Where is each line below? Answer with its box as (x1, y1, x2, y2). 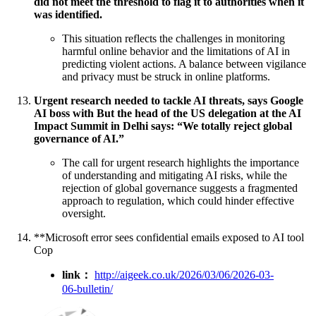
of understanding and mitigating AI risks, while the (62, 169, 287, 181)
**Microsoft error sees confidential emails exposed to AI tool (34, 231, 304, 243)
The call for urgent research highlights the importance (62, 156, 299, 169)
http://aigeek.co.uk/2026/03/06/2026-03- (95, 268, 274, 281)
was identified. (34, 8, 102, 20)
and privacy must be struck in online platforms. (62, 70, 270, 83)
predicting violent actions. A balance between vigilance (62, 57, 306, 70)
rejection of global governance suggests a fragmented (62, 181, 298, 194)
